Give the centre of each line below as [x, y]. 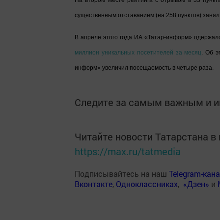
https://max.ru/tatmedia [128, 151]
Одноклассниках [147, 184]
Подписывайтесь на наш [122, 174]
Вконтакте [94, 184]
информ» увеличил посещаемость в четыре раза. [144, 68]
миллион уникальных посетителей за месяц [138, 53]
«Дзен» [196, 184]
